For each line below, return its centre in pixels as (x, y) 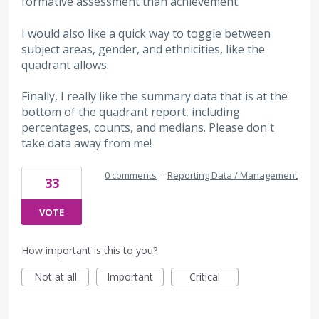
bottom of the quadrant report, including (131, 112)
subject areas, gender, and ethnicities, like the (143, 49)
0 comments (131, 176)
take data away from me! (87, 143)
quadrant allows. (65, 64)
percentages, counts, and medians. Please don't (148, 128)
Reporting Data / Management (232, 176)
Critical (205, 277)
